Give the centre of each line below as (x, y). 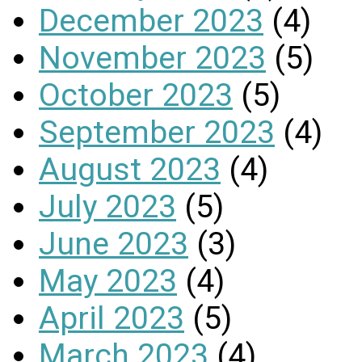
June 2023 (114, 244)
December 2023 (151, 21)
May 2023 (108, 281)
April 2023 (112, 318)
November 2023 (152, 58)
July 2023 (107, 206)
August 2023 (130, 169)
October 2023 (136, 95)
